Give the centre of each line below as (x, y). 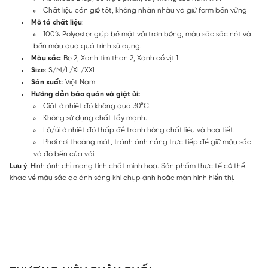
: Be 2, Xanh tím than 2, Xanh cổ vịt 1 (119, 58)
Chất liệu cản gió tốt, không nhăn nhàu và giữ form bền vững (145, 10)
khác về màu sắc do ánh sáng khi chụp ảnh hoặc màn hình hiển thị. (122, 178)
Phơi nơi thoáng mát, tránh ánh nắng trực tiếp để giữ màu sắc (147, 142)
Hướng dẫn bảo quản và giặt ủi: (86, 94)
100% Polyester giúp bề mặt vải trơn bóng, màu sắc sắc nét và (147, 34)
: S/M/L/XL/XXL (71, 70)
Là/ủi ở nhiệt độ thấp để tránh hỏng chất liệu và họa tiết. (139, 130)
